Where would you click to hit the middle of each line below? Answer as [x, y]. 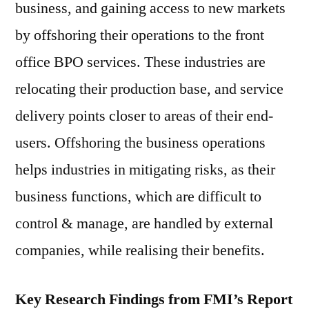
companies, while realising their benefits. [140, 250]
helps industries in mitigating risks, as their [145, 170]
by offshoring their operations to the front [140, 35]
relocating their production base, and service [149, 89]
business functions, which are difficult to [138, 197]
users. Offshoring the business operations [140, 143]
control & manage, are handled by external [144, 223]
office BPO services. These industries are [140, 62]
